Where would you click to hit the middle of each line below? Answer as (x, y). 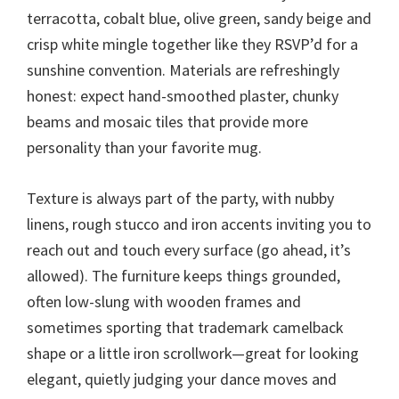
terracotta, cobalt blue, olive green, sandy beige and (199, 19)
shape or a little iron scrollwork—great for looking (193, 354)
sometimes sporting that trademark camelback (185, 328)
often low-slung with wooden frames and (164, 302)
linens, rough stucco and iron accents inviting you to (199, 224)
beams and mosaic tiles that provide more (167, 122)
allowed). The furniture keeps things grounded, (183, 276)
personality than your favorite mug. (144, 148)
